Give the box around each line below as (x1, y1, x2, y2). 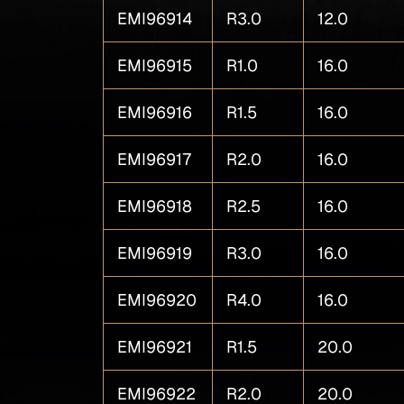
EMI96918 (117, 197, 193, 216)
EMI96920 (117, 290, 197, 309)
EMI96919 (117, 243, 193, 262)
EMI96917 (117, 150, 193, 169)
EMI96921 (117, 337, 193, 356)
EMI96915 (117, 56, 193, 75)
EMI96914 (117, 9, 193, 28)
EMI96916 (117, 103, 193, 122)
